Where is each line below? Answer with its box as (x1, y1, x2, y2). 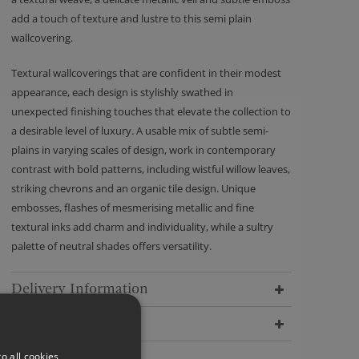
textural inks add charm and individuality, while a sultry (11, 220, 273, 234)
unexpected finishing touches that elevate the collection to (11, 104, 291, 119)
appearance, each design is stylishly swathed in (11, 85, 233, 99)
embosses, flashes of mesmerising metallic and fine (11, 200, 254, 215)
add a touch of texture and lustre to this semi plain (11, 11, 252, 26)
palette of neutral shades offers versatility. (11, 239, 212, 253)
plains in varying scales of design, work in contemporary (11, 143, 276, 157)
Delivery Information (11, 280, 148, 297)
